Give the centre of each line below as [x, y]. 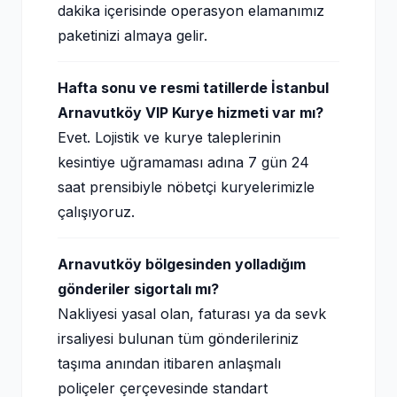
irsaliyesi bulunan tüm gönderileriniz [178, 339]
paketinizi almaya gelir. [132, 35]
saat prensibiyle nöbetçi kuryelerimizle [186, 187]
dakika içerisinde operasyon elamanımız [191, 11]
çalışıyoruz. [96, 212]
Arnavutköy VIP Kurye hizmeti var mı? [191, 113]
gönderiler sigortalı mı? [138, 289]
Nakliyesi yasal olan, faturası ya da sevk [192, 314]
